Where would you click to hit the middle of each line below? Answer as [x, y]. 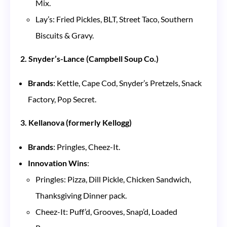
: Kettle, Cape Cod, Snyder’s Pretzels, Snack [127, 83]
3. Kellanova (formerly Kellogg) [76, 122]
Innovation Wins [58, 163]
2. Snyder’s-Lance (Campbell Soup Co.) [89, 58]
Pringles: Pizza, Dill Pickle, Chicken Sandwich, [113, 179]
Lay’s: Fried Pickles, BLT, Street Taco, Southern [114, 19]
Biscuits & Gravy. [65, 35]
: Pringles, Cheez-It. [87, 146]
